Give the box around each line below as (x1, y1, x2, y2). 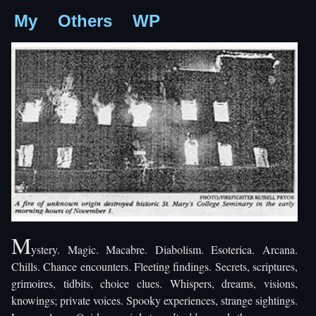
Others (58, 11, 112, 30)
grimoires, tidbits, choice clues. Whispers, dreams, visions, (11, 275, 298, 291)
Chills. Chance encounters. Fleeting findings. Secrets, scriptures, (11, 258, 298, 274)
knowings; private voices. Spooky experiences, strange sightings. (11, 292, 298, 308)
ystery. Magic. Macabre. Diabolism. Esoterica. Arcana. (31, 241, 298, 257)
